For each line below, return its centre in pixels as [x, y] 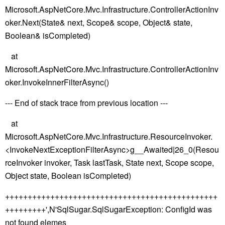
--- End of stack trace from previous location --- [86, 103]
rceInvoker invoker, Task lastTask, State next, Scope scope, [109, 162]
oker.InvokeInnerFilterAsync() [57, 82]
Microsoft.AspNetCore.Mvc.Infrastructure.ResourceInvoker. [109, 136]
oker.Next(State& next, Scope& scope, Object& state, [99, 22]
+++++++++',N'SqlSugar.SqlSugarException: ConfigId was [108, 209]
